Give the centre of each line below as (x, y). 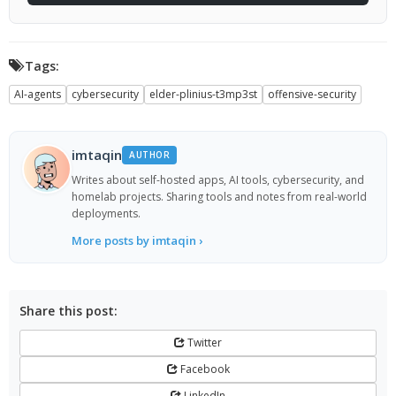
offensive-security (312, 95)
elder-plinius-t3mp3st (203, 95)
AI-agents (38, 95)
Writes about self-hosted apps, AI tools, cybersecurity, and (218, 180)
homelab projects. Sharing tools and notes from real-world (219, 197)
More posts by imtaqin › (137, 241)
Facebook (203, 369)
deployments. (106, 214)
